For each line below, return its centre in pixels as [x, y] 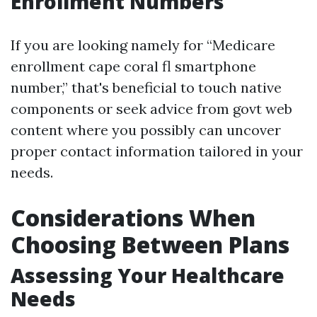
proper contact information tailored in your [157, 151]
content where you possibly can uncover [146, 130]
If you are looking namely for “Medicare [143, 45]
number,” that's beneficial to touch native [146, 87]
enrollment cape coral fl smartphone [133, 66]
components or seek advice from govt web [151, 109]
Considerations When [133, 218]
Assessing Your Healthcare [148, 275]
